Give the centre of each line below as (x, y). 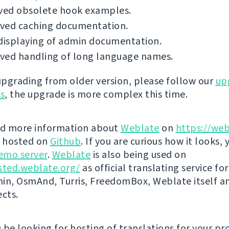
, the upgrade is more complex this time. (96, 95)
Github (65, 142)
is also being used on (138, 155)
